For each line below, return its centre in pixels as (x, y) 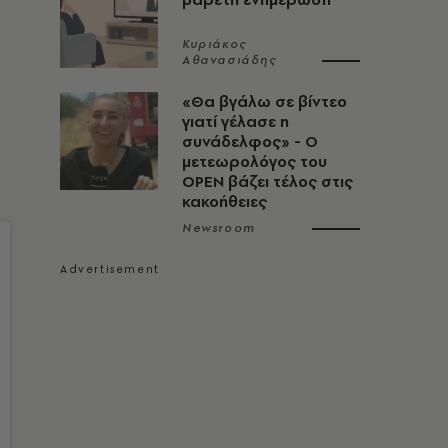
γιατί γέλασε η (235, 121)
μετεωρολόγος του (254, 161)
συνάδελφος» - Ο (250, 141)
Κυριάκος (214, 44)
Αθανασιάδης (229, 60)
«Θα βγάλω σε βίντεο (264, 101)
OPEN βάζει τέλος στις (267, 181)
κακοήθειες (224, 201)
